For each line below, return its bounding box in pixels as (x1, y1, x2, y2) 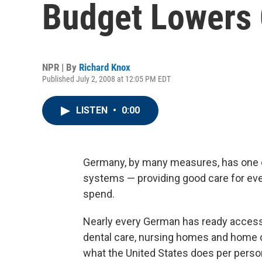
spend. (83, 188, 115, 200)
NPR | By (42, 61, 79, 73)
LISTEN (76, 105, 110, 116)
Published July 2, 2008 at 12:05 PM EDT (42, 74, 171, 84)
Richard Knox (79, 61, 130, 73)
